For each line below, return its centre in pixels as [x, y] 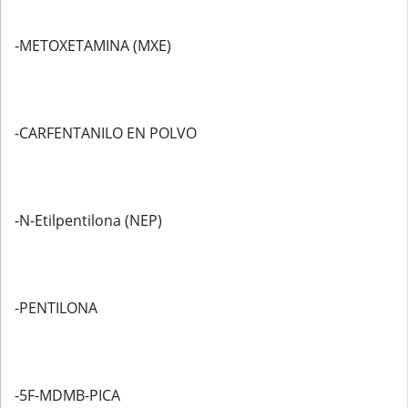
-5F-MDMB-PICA [67, 395]
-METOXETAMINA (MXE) [93, 46]
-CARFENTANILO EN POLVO [106, 133]
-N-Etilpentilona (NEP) [88, 220]
